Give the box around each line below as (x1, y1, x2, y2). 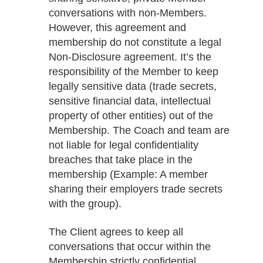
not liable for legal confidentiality (48, 139, 198, 151)
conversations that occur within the (48, 240, 211, 252)
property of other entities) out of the (48, 109, 213, 122)
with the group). (48, 197, 122, 210)
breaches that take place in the (48, 153, 193, 166)
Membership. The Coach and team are (48, 124, 230, 136)
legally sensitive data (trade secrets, (48, 80, 217, 92)
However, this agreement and (48, 21, 186, 33)
